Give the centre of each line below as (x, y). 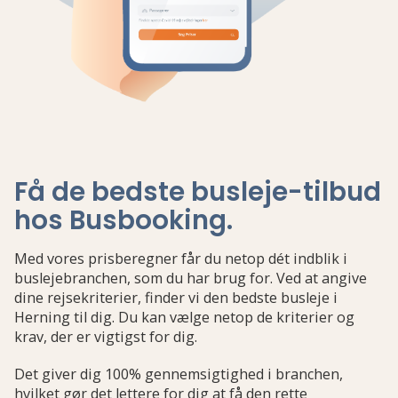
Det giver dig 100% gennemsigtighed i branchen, (179, 374)
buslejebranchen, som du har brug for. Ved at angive (191, 278)
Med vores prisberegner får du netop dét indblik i (181, 259)
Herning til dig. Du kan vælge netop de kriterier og (184, 317)
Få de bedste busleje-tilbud (198, 191)
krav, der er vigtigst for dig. (106, 337)
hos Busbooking (120, 220)
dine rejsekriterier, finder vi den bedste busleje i (176, 298)
